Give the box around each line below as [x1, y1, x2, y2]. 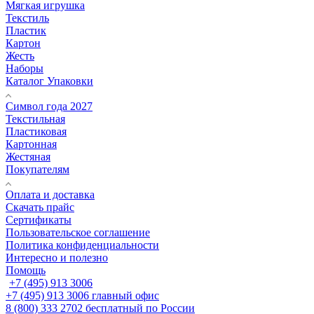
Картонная [6, 137, 57, 150]
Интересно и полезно [6, 251, 108, 264]
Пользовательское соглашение [6, 226, 150, 238]
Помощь [6, 264, 46, 276]
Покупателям [6, 163, 69, 175]
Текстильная [6, 112, 65, 125]
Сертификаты [6, 213, 71, 226]
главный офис [92, 289, 159, 301]
